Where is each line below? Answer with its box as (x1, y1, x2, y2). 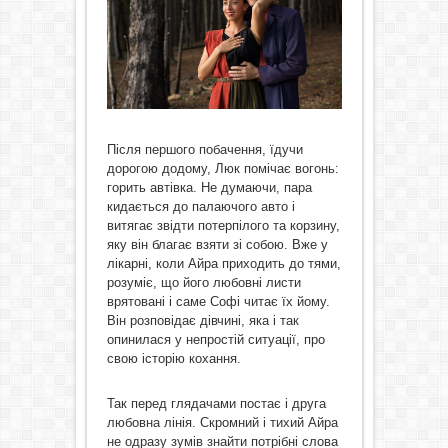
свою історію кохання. (106, 350, 241, 366)
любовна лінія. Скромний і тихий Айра (106, 414, 338, 430)
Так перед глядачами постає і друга (106, 395, 326, 411)
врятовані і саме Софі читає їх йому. (106, 293, 330, 309)
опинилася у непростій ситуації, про (106, 331, 325, 347)
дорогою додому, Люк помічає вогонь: (106, 160, 339, 176)
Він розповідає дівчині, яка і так (106, 312, 299, 328)
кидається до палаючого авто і (106, 198, 295, 214)
